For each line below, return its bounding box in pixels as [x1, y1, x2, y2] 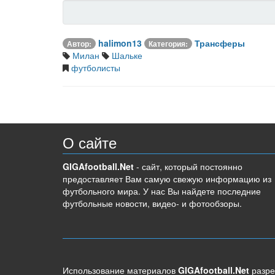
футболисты [69, 61, 120, 74]
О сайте [63, 135, 117, 152]
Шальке [109, 49, 142, 61]
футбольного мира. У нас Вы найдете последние [63, 185, 261, 197]
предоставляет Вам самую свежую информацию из [63, 172, 271, 185]
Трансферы [195, 37, 245, 49]
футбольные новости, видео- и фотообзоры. [63, 197, 242, 209]
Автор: [67, 38, 91, 49]
